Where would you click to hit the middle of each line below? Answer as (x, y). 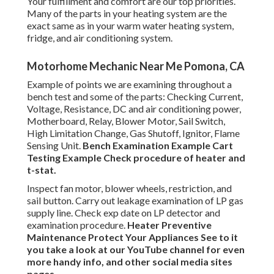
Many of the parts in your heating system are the (127, 13)
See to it (218, 237)
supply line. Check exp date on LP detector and (124, 213)
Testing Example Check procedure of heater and (136, 158)
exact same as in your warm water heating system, (130, 26)
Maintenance (57, 237)
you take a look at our (77, 250)
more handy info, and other (90, 262)
